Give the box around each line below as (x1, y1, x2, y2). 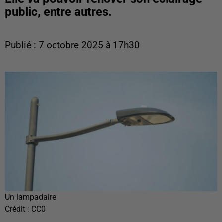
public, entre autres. (5, 5, 111, 19)
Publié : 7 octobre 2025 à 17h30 (5, 40, 140, 51)
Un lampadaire (5, 192, 56, 202)
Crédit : (5, 204, 31, 214)
